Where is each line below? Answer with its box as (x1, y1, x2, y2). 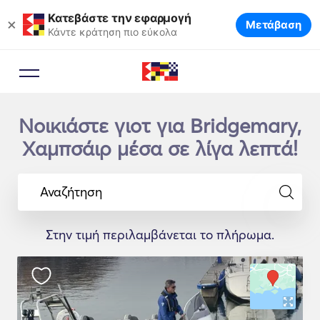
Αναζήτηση (40, 183, 102, 200)
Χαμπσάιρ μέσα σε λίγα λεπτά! (22, 136, 298, 161)
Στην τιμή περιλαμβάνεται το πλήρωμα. (46, 226, 274, 243)
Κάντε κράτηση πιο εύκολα (48, 25, 177, 38)
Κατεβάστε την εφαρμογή (48, 10, 191, 25)
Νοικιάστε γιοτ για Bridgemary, (19, 114, 301, 138)
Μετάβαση (245, 18, 301, 31)
